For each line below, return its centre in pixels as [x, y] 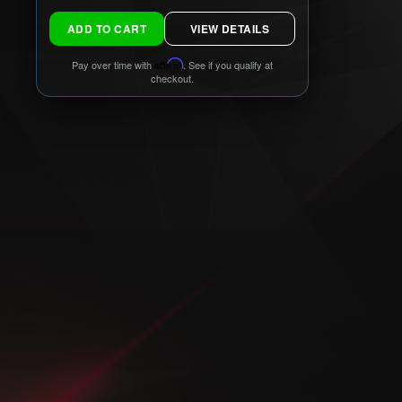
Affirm [169, 64]
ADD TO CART [131, 29]
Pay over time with [113, 65]
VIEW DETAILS [230, 29]
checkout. [172, 78]
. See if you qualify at [228, 65]
